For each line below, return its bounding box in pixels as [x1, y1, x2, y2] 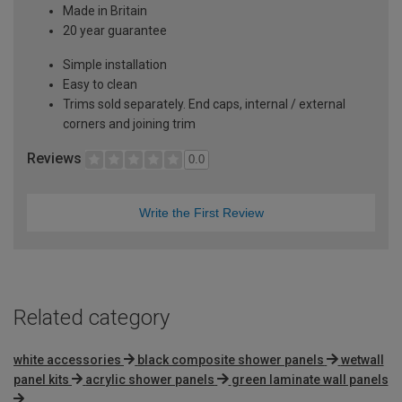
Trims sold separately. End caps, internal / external [63, 96, 345, 111]
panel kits [13, 371, 69, 387]
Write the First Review [138, 205, 264, 220]
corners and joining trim [63, 116, 196, 131]
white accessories [13, 352, 121, 367]
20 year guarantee [63, 22, 167, 38]
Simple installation [63, 57, 167, 72]
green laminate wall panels [231, 371, 389, 387]
